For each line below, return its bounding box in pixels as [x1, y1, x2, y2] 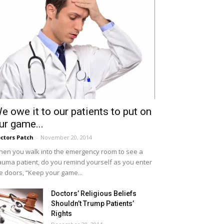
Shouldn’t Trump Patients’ [51, 199, 134, 207]
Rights [51, 209, 72, 217]
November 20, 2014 [40, 133, 92, 141]
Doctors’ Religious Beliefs [51, 189, 136, 197]
